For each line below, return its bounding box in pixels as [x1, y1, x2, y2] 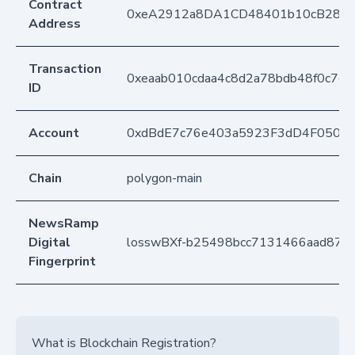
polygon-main [127, 170, 202, 188]
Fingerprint [29, 253, 96, 271]
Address [29, 15, 81, 33]
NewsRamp [29, 215, 99, 233]
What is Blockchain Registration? [32, 334, 216, 353]
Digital [29, 234, 71, 252]
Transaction [29, 60, 101, 78]
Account [29, 124, 79, 143]
